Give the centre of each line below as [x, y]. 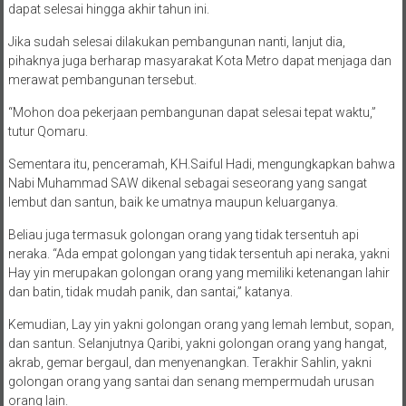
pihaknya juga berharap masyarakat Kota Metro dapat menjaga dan [199, 61]
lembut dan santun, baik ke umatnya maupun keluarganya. [173, 203]
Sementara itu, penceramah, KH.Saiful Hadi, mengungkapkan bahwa [201, 164]
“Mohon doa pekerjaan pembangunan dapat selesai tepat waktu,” [192, 113]
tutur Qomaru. [48, 132]
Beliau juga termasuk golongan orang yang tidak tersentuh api [183, 235]
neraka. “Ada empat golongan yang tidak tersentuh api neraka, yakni [198, 254]
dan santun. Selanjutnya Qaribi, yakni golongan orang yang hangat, [197, 344]
